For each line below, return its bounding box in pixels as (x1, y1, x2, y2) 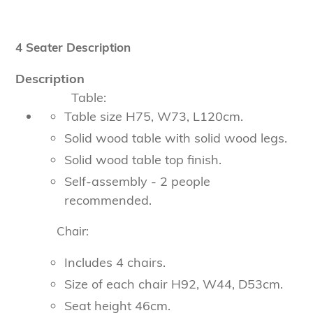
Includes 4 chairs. (64, 254, 166, 271)
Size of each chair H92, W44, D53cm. (64, 276, 283, 293)
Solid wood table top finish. (64, 152, 221, 168)
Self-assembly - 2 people (64, 173, 210, 190)
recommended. (64, 192, 152, 209)
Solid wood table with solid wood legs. (64, 130, 287, 147)
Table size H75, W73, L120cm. (64, 108, 243, 125)
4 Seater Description (15, 39, 131, 54)
